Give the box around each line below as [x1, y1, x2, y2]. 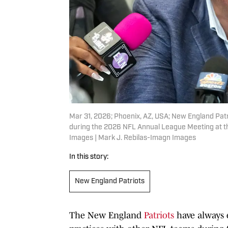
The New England [69, 210, 144, 220]
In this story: [69, 153, 108, 161]
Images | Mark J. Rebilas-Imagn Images [69, 134, 196, 142]
